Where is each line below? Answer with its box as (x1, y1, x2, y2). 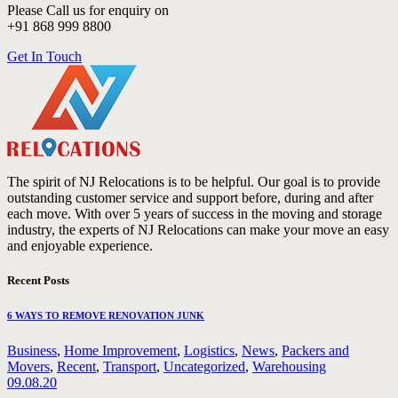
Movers (7, 359, 50, 375)
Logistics (184, 343, 235, 359)
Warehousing (252, 359, 326, 375)
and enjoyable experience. (7, 237, 153, 253)
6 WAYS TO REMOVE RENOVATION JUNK (7, 310, 204, 322)
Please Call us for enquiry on (7, 2, 169, 18)
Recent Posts (7, 274, 69, 288)
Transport (103, 359, 156, 375)
